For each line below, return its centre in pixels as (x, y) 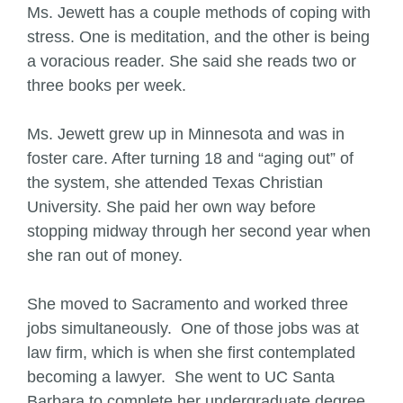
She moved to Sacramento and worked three (188, 304)
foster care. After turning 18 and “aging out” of (190, 158)
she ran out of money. (105, 255)
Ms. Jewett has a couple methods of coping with (199, 13)
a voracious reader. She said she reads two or (192, 61)
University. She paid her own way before (171, 207)
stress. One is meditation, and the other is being (198, 37)
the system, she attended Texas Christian (175, 183)
